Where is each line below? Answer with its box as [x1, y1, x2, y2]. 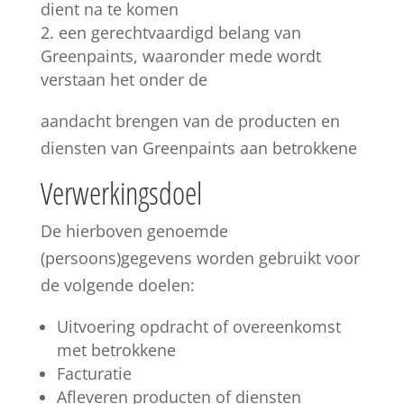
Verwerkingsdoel [40, 172, 202, 214]
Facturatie [56, 363, 132, 384]
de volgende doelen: [40, 274, 195, 296]
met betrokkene [56, 339, 176, 361]
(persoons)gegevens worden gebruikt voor [40, 247, 360, 269]
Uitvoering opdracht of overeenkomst [56, 316, 341, 337]
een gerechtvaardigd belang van [58, 22, 301, 43]
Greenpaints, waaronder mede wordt [40, 45, 321, 67]
